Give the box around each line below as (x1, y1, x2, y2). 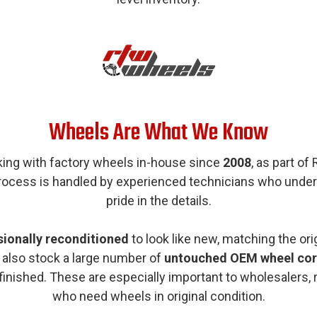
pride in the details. (105, 193, 212, 209)
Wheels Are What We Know (49, 115, 268, 152)
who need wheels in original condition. (52, 289, 265, 304)
